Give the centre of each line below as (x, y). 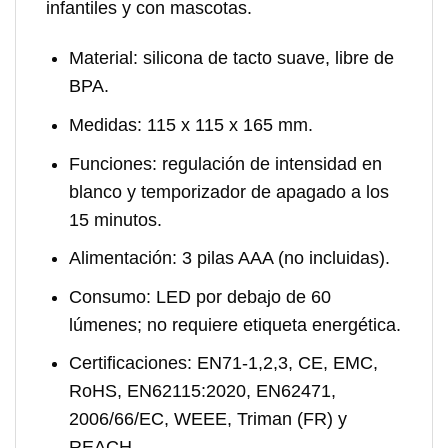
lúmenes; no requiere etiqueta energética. (234, 324)
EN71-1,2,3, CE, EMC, (284, 363)
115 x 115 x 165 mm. (227, 124)
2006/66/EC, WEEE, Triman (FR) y (207, 419)
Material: (103, 58)
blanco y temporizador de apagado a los (228, 191)
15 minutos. (115, 219)
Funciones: (112, 163)
